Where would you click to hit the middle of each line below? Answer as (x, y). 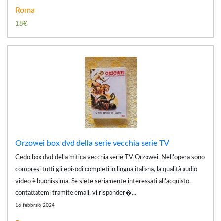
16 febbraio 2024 (35, 205)
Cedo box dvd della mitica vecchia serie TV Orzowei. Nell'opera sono (110, 157)
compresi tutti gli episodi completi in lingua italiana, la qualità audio (106, 169)
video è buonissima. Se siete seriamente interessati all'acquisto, (103, 181)
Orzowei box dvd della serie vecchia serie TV (92, 143)
